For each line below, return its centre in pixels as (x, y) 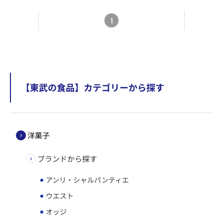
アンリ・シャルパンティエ (87, 179)
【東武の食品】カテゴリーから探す (93, 87)
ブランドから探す (67, 158)
